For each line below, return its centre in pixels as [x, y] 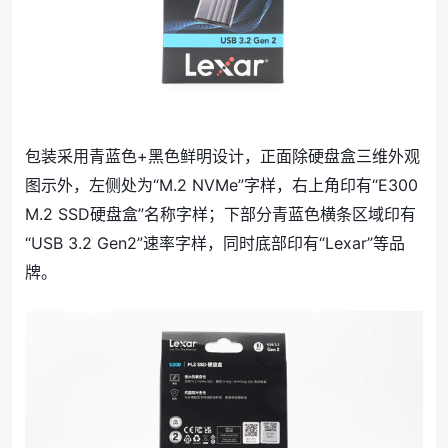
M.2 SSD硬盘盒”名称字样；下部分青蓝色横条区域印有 [220, 213]
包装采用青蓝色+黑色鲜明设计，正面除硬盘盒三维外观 [222, 155]
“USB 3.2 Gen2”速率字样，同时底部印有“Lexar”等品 [215, 242]
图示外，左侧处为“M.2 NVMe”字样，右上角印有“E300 [221, 184]
